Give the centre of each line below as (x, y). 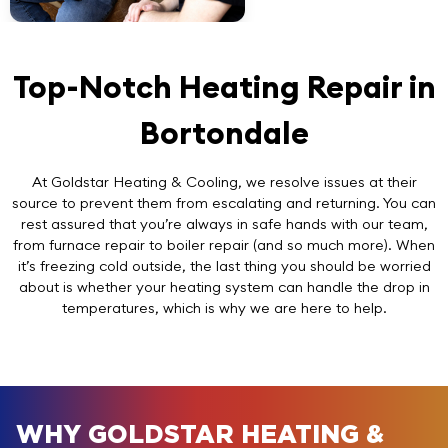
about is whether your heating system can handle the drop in (224, 286)
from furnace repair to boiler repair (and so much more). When (224, 244)
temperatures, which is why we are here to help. (224, 307)
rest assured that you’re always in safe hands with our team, (224, 223)
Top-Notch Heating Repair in (224, 86)
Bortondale (224, 132)
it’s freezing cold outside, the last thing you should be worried (224, 265)
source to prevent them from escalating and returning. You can (224, 202)
